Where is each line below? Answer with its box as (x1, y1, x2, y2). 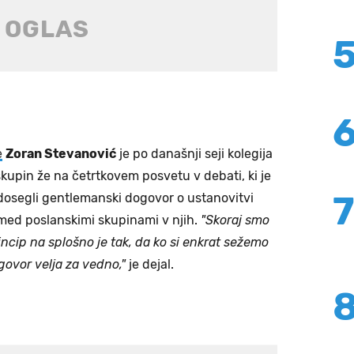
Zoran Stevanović (6, 146, 116, 162)
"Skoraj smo (201, 213, 269, 228)
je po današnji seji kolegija (116, 146, 273, 162)
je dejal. (126, 257, 174, 273)
